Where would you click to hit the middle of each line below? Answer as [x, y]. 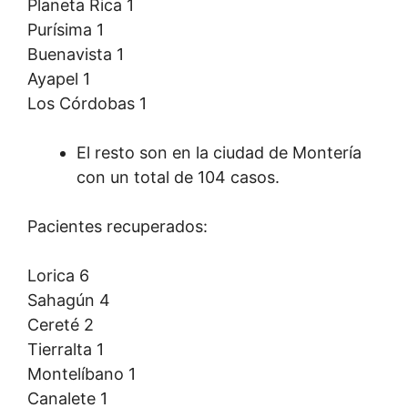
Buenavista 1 [76, 54]
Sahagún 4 [69, 300]
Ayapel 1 [59, 79]
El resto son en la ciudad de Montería [219, 153]
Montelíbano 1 [82, 374]
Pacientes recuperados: [117, 226]
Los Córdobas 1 [87, 103]
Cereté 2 [61, 325]
